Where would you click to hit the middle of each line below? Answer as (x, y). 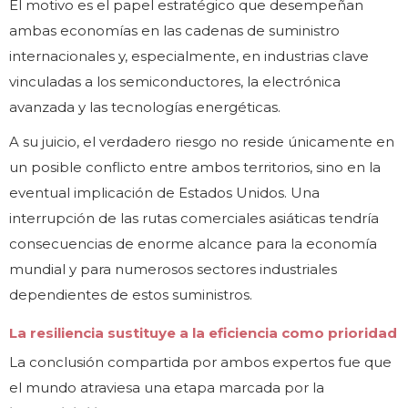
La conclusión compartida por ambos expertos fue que (200, 362)
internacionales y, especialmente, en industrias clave (189, 56)
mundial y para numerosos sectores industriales (173, 270)
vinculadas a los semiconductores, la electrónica (175, 82)
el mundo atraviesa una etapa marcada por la (167, 388)
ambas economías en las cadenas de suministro (174, 31)
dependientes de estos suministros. (131, 295)
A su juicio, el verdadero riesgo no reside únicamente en (202, 142)
